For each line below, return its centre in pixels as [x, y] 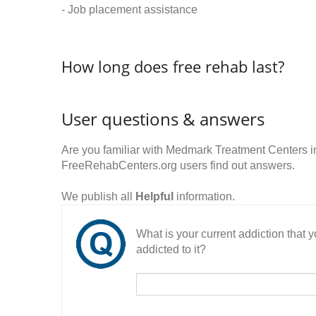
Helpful [154, 196]
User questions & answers [163, 119]
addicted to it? [171, 249]
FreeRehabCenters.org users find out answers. [178, 165]
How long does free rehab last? [173, 66]
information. [204, 196]
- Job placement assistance [129, 10]
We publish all [98, 196]
